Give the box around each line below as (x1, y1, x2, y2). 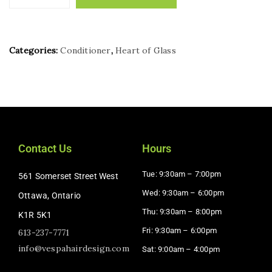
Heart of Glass (115, 45, 176, 56)
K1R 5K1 (18, 210, 52, 220)
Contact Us (18, 142, 72, 155)
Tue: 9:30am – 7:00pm (142, 169, 221, 178)
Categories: (9, 45, 61, 56)
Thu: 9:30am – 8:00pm (142, 207, 222, 216)
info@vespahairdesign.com (18, 243, 129, 254)
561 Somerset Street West (18, 171, 118, 181)
